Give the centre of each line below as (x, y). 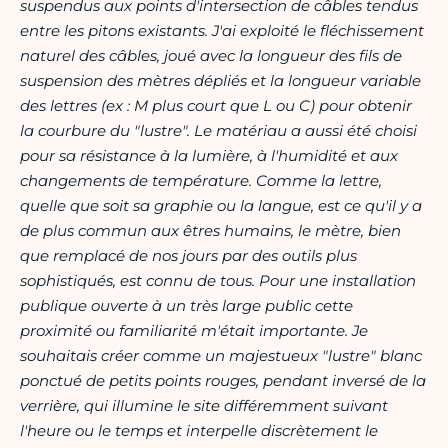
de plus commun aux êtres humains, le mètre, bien (210, 231)
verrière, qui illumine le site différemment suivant (204, 406)
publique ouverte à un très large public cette (186, 306)
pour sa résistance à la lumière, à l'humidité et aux (209, 156)
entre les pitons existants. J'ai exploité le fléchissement (222, 31)
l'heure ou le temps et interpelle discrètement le (199, 431)
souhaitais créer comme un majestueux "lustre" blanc (221, 356)
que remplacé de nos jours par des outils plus (188, 256)
